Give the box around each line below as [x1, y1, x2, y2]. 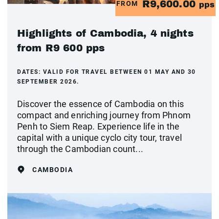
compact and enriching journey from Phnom [17, 109, 191, 120]
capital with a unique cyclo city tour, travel [17, 132, 182, 143]
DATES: [17, 68, 43, 75]
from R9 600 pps [17, 42, 105, 53]
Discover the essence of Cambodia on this [17, 98, 184, 109]
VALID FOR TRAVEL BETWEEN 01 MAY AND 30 [43, 68, 196, 75]
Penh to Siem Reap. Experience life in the [17, 121, 180, 131]
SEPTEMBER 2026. [17, 78, 79, 85]
